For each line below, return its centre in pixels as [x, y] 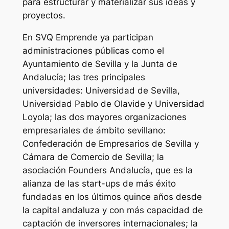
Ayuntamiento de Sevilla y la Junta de [100, 64]
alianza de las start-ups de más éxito [99, 183]
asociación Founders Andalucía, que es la [107, 170]
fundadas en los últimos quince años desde [112, 197]
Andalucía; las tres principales [84, 77]
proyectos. [44, 16]
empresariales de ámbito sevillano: [94, 130]
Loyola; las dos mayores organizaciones [104, 117]
